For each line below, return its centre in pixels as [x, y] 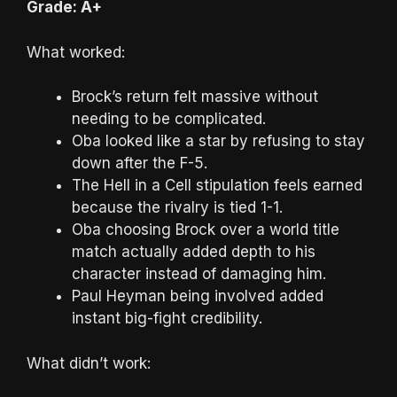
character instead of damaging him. [199, 274]
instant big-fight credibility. [167, 319]
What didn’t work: [89, 363]
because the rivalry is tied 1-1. [177, 208]
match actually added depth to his [194, 252]
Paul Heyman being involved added [198, 296]
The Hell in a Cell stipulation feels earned [217, 186]
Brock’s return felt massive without [195, 97]
